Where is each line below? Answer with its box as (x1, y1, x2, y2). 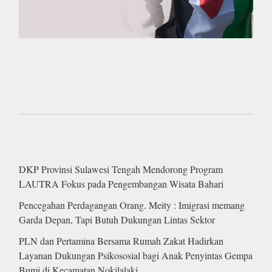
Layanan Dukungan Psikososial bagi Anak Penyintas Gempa (19, 248, 253, 262)
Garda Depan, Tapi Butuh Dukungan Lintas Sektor (19, 212, 215, 226)
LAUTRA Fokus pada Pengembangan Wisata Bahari (19, 177, 223, 190)
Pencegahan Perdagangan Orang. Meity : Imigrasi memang (19, 198, 245, 211)
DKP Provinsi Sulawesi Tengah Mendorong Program (19, 162, 223, 175)
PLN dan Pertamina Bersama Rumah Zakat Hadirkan (19, 234, 223, 247)
